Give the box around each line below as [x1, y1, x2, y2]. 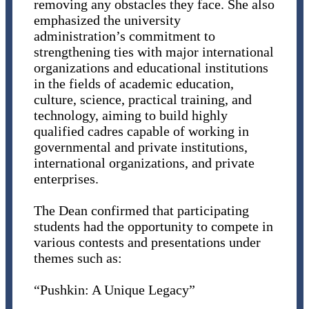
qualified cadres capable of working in [33, 123, 249, 139]
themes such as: [33, 250, 122, 266]
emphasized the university [33, 12, 181, 28]
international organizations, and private [33, 155, 255, 171]
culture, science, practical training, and [33, 92, 252, 108]
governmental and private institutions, [33, 139, 248, 155]
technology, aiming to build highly [33, 108, 228, 123]
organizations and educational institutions [33, 60, 268, 76]
